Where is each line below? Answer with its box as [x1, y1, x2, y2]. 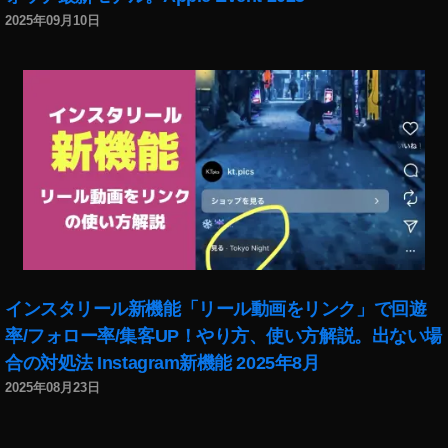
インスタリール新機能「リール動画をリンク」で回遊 [5, 298, 427, 319]
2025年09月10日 [5, 13, 100, 28]
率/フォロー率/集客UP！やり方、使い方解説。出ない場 [5, 325, 442, 346]
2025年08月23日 [5, 380, 100, 395]
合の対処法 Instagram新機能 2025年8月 [5, 352, 320, 373]
